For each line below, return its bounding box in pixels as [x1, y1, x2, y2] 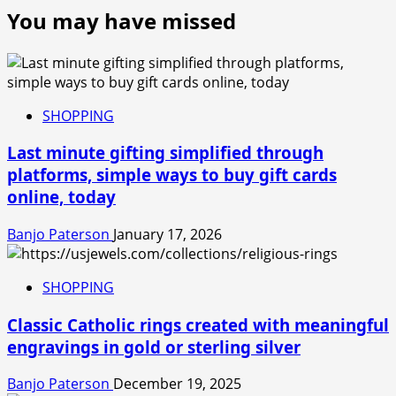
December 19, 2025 [113, 374, 241, 394]
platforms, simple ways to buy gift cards [7, 164, 337, 187]
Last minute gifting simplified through [7, 141, 324, 164]
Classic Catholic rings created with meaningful [7, 313, 389, 336]
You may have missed [7, 5, 236, 35]
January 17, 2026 [113, 224, 222, 244]
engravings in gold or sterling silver [7, 335, 301, 358]
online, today [7, 186, 116, 209]
